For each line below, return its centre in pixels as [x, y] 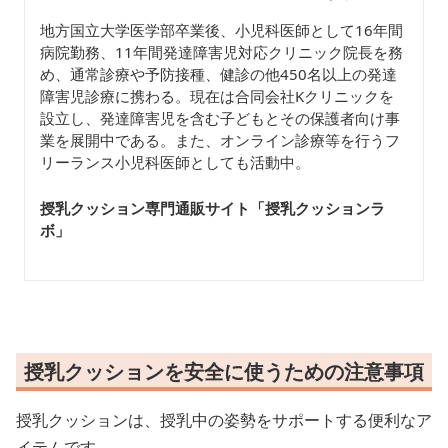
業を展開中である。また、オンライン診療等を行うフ [220, 140]
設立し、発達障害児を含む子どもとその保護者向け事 [220, 118]
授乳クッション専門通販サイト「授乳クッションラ [212, 208]
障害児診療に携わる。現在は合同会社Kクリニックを [217, 96]
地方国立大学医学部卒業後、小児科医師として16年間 [221, 30]
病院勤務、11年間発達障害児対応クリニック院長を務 [221, 52]
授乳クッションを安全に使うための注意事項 [224, 372]
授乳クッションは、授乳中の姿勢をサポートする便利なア [224, 420]
